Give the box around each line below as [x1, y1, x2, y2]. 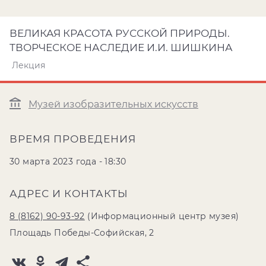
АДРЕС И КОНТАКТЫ [9, 188, 128, 199]
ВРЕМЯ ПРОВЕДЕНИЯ [9, 133, 136, 145]
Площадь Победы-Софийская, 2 [9, 227, 154, 238]
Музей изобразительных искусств [28, 99, 198, 110]
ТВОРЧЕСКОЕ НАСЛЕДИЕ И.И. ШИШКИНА [9, 42, 233, 53]
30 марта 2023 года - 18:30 [9, 156, 126, 167]
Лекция [12, 60, 45, 71]
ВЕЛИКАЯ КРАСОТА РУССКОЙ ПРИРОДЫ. [9, 27, 230, 39]
